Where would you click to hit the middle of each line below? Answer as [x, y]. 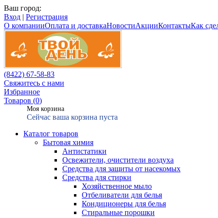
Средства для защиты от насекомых [121, 169]
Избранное [22, 92]
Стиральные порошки [118, 212]
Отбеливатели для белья [122, 195]
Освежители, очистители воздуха [118, 160]
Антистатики [84, 151]
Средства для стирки [97, 177]
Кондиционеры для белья [124, 204]
